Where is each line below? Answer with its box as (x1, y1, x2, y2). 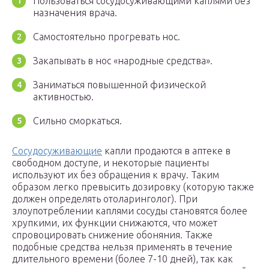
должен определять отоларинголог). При (12, 193, 198, 205)
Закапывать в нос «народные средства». (33, 55, 213, 67)
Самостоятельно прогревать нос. (33, 31, 180, 43)
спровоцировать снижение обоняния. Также (12, 229, 213, 241)
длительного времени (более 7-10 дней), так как (12, 253, 233, 265)
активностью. (33, 91, 94, 103)
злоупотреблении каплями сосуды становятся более (12, 205, 247, 217)
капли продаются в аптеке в (102, 145, 231, 157)
